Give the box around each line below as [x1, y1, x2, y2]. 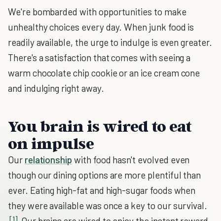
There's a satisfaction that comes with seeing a [8, 52, 191, 63]
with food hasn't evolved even [72, 154, 190, 165]
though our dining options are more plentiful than [8, 169, 201, 181]
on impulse [8, 134, 94, 152]
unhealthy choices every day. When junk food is [8, 21, 194, 33]
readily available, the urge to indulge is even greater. [8, 37, 212, 48]
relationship [24, 154, 73, 165]
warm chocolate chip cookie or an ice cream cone [8, 67, 200, 78]
